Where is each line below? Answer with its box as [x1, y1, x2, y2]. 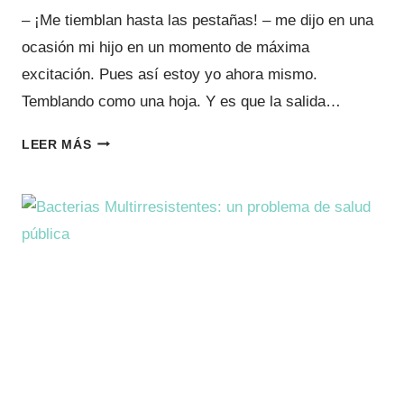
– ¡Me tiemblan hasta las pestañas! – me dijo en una [22, 11, 373, 29]
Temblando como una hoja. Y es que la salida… [22, 92, 341, 110]
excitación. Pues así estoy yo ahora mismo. [22, 65, 317, 83]
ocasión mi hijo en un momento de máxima [22, 38, 309, 56]
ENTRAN [90, 197, 147, 212]
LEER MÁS [22, 137, 92, 151]
